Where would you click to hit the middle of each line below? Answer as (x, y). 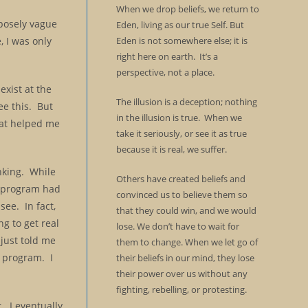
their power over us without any (181, 274)
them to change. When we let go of (187, 242)
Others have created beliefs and (180, 179)
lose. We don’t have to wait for (177, 226)
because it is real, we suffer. (171, 149)
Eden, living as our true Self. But (180, 25)
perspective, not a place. (165, 72)
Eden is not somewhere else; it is (181, 41)
